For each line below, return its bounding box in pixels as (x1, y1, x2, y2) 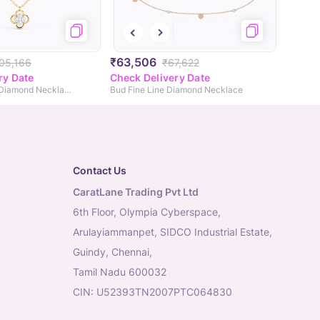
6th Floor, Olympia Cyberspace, (73, 206, 221, 219)
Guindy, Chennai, (73, 246, 152, 259)
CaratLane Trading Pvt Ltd (73, 186, 199, 199)
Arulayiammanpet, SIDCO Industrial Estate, (73, 226, 272, 239)
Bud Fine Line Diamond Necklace (109, 84, 243, 96)
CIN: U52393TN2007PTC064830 (73, 286, 232, 299)
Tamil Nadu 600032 (73, 266, 166, 279)
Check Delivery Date (109, 71, 211, 84)
